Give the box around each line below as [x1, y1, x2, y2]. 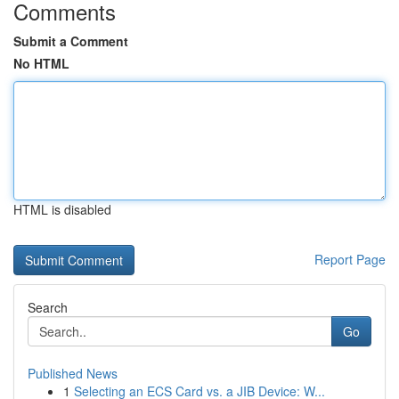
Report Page [314, 250, 386, 268]
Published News [28, 364, 118, 382]
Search [28, 298, 68, 316]
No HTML [13, 54, 69, 72]
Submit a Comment [13, 32, 128, 50]
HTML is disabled [13, 200, 111, 218]
